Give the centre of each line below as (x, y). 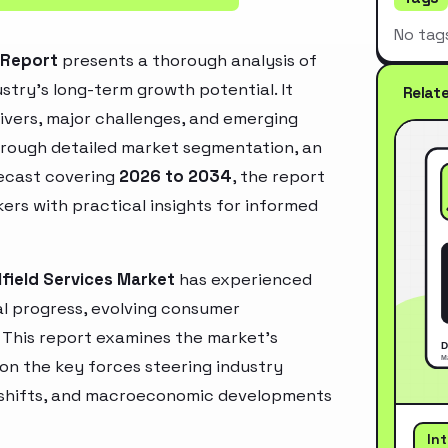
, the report (278, 176)
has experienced (243, 279)
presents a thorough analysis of (187, 60)
